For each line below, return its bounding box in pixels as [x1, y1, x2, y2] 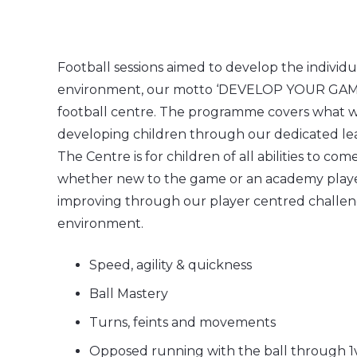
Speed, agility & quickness [89, 257, 252, 273]
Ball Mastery [89, 286, 168, 301]
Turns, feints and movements [89, 315, 276, 330]
